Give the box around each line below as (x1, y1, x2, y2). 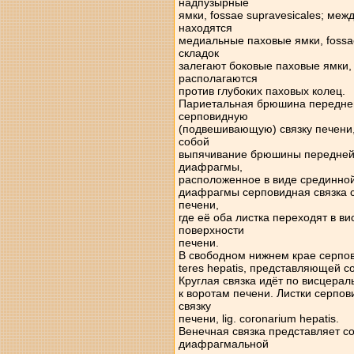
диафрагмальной (178, 337, 269, 350)
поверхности (178, 224, 244, 236)
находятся (178, 21, 232, 34)
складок (178, 47, 219, 59)
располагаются (178, 72, 258, 85)
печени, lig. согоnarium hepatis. (178, 312, 339, 325)
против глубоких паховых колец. (178, 85, 345, 97)
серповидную (178, 110, 248, 122)
